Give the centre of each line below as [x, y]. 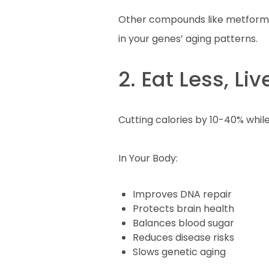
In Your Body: [148, 158]
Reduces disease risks [183, 237]
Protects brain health [183, 209]
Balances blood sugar [183, 223]
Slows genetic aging [179, 252]
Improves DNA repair [182, 194]
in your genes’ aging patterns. [188, 39]
